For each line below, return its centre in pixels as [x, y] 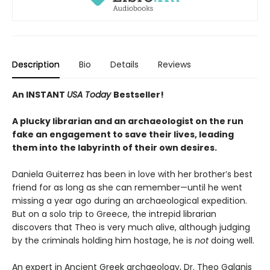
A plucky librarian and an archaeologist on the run [128, 121]
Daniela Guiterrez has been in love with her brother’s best [132, 174]
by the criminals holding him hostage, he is [103, 240]
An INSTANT [39, 94]
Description [36, 64]
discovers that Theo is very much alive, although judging [131, 227]
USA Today [90, 94]
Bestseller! [139, 94]
